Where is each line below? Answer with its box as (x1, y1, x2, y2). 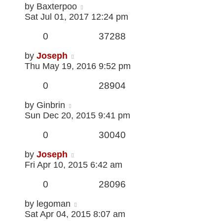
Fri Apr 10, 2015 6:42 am (25, 160, 122, 170)
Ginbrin (37, 100, 65, 110)
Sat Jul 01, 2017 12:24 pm (25, 12, 128, 22)
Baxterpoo (37, 1, 77, 12)
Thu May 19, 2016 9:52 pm (25, 61, 131, 72)
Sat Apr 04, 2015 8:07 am (25, 209, 125, 220)
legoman (37, 199, 71, 209)
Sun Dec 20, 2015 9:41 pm (25, 110, 130, 121)
